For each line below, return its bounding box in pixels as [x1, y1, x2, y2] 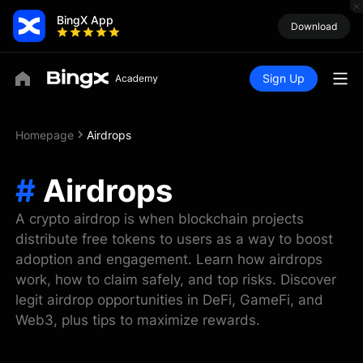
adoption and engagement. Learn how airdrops [15, 250, 323, 267]
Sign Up [263, 71, 305, 85]
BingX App [57, 12, 113, 27]
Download [291, 19, 337, 32]
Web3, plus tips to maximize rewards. [15, 311, 261, 328]
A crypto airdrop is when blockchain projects [15, 210, 305, 227]
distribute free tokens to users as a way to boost [15, 230, 334, 247]
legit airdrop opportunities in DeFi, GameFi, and [15, 291, 324, 308]
